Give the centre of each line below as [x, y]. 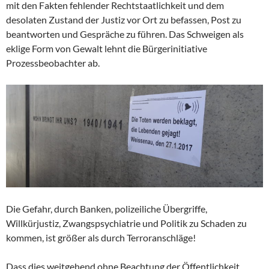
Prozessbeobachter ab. [53, 63]
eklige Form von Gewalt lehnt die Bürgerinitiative [107, 49]
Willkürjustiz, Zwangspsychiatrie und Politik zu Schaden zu [126, 223]
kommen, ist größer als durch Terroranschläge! [101, 238]
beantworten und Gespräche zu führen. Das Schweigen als [125, 34]
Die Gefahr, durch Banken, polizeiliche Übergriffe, [107, 209]
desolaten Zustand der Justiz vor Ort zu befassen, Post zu [124, 20]
